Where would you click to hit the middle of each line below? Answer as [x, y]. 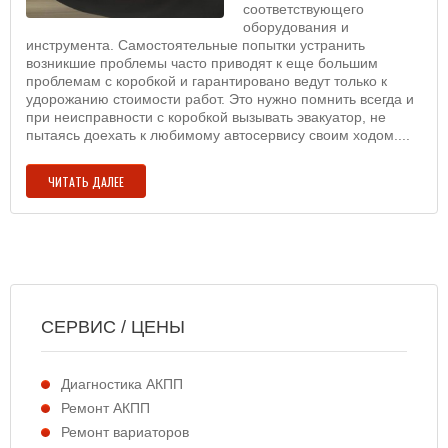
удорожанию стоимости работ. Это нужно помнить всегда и [220, 99]
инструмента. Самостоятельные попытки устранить [195, 45]
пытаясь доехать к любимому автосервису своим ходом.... [218, 135]
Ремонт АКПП [105, 408]
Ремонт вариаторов [125, 432]
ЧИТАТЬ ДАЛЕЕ [86, 181]
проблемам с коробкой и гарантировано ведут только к [206, 81]
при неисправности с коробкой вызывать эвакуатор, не [206, 117]
